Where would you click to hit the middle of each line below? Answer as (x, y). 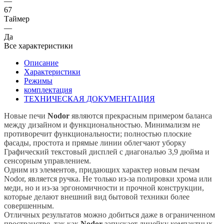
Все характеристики (38, 45)
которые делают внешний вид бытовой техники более (97, 196)
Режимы (38, 80)
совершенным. (29, 205)
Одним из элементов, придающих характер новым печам (102, 169)
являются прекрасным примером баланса (141, 115)
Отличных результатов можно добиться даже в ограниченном (109, 214)
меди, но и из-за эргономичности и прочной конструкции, (104, 187)
